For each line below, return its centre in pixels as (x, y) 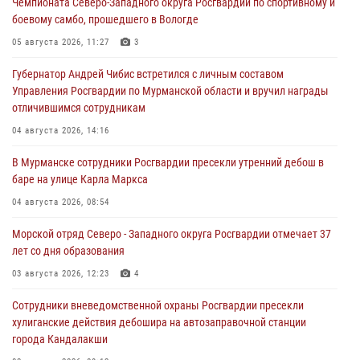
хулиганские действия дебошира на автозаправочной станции (159, 323)
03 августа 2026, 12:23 (61, 274)
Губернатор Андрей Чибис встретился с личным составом (148, 74)
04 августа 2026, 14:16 (61, 131)
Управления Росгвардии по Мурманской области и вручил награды (170, 91)
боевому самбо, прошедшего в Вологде (105, 20)
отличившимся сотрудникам (79, 108)
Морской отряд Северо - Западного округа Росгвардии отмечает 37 (172, 234)
